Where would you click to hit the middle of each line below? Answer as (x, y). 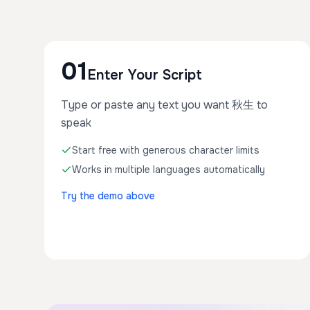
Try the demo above (108, 196)
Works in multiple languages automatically (168, 170)
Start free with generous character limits (166, 150)
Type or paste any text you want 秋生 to (164, 105)
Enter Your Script (145, 75)
